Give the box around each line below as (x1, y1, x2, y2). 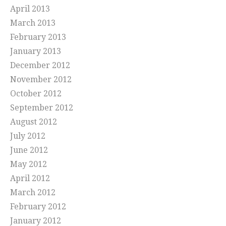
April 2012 (10, 174, 50, 184)
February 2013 (10, 32, 66, 42)
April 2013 (10, 4, 50, 14)
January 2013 (10, 46, 61, 56)
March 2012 (10, 188, 55, 198)
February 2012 (10, 202, 66, 212)
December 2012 (10, 61, 70, 71)
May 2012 (10, 159, 47, 169)
